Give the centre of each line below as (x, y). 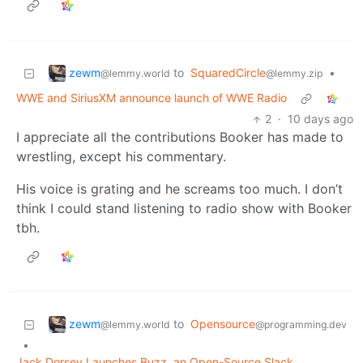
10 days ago (320, 119)
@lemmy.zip (294, 74)
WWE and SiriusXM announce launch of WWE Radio (152, 98)
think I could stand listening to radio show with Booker (184, 209)
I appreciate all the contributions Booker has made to (180, 137)
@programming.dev (301, 325)
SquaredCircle (228, 73)
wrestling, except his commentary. (121, 157)
